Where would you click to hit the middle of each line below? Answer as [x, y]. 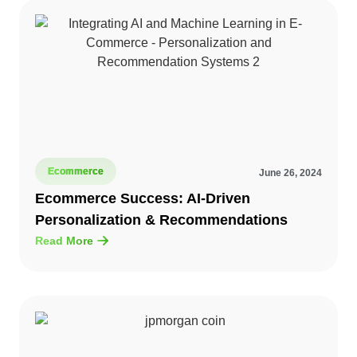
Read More [64, 240]
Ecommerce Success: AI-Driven [143, 199]
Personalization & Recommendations [161, 220]
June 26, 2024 [290, 173]
